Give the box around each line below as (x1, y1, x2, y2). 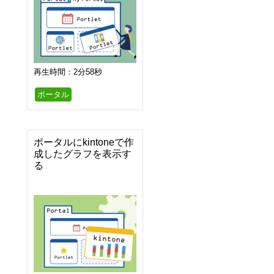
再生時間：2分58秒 (34, 67, 102, 77)
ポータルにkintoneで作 (34, 137, 134, 148)
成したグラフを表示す (34, 149, 131, 160)
